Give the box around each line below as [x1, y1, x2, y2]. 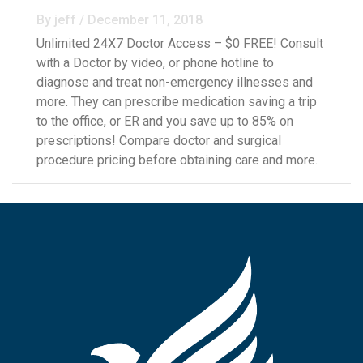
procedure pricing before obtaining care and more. [36, 152, 318, 169]
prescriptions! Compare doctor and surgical [36, 133, 281, 149]
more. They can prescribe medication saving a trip [36, 94, 317, 110]
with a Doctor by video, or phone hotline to [36, 55, 274, 71]
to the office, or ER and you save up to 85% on [36, 113, 293, 130]
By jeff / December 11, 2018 [36, 12, 203, 28]
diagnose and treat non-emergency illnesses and [36, 75, 313, 91]
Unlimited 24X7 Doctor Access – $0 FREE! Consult [36, 36, 323, 52]
